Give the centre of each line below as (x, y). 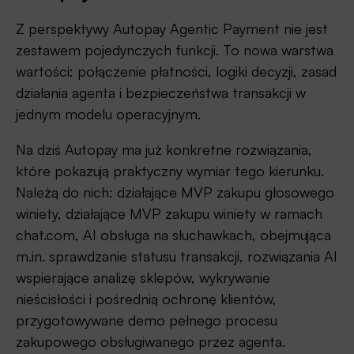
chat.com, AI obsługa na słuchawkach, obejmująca (173, 235)
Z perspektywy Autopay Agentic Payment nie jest (172, 29)
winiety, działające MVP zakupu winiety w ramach (169, 214)
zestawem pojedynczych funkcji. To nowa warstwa (175, 50)
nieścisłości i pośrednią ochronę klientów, (146, 299)
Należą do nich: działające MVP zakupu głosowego (175, 192)
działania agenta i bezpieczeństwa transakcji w (161, 93)
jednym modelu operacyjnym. (108, 114)
